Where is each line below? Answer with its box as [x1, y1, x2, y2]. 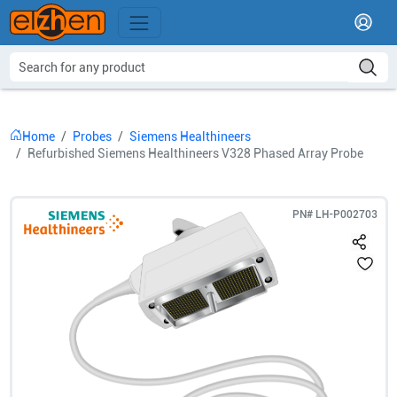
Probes [72, 129, 112, 144]
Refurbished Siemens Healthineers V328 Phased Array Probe [27, 146, 363, 160]
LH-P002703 [315, 208, 378, 221]
